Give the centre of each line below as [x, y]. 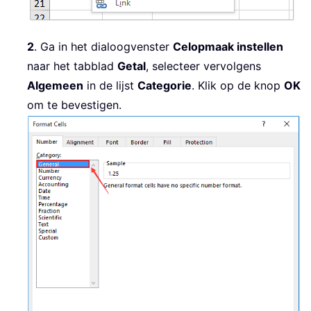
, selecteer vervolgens [203, 66]
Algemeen [55, 86]
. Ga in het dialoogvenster [103, 47]
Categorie [165, 86]
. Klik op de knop [238, 86]
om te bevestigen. [74, 105]
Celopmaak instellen [228, 47]
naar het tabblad [72, 66]
